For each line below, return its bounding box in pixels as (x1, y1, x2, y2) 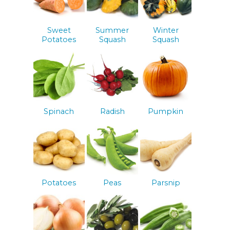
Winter (152, 25, 179, 35)
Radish (100, 106, 125, 116)
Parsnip (151, 178, 180, 188)
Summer (95, 25, 129, 35)
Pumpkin (148, 106, 184, 116)
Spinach (44, 106, 74, 116)
